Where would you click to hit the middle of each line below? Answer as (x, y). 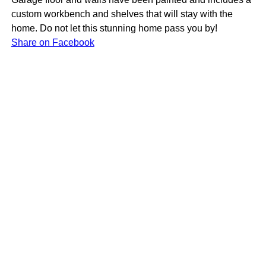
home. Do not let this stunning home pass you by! (114, 28)
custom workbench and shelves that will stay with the (122, 14)
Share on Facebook (53, 43)
